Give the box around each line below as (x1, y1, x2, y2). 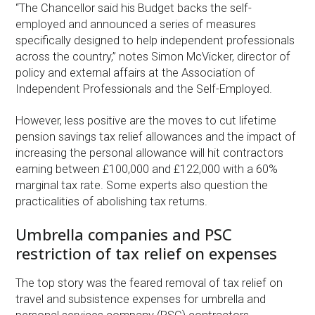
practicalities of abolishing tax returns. (15, 195, 208, 209)
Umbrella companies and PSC (15, 224, 233, 245)
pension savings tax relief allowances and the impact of (15, 130, 297, 144)
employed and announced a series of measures (15, 18, 257, 32)
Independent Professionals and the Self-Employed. (15, 82, 273, 96)
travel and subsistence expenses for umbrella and (15, 292, 266, 306)
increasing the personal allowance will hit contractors (15, 146, 284, 160)
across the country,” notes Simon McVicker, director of (15, 50, 291, 64)
